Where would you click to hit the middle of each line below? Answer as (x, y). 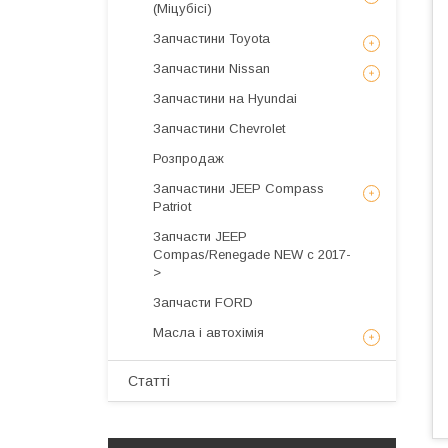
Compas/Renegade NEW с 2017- (252, 254)
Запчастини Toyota (211, 38)
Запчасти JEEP (200, 236)
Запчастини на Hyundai (225, 98)
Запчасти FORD (203, 302)
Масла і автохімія (208, 332)
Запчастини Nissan (211, 68)
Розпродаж (188, 158)
